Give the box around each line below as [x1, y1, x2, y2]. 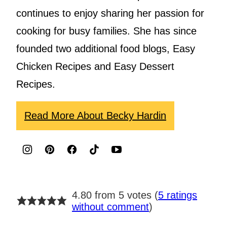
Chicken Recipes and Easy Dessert [16, 60, 174, 72]
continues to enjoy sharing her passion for [16, 7, 204, 19]
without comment [71, 201, 149, 212]
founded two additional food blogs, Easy [16, 43, 195, 54]
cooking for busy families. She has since [16, 25, 197, 36]
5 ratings [158, 189, 197, 201]
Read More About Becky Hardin [24, 109, 166, 121]
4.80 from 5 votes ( [71, 189, 158, 201]
